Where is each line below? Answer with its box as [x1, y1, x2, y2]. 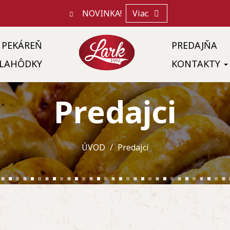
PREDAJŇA [171, 39, 217, 51]
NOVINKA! [82, 8, 122, 19]
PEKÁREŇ [2, 39, 43, 51]
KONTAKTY [171, 57, 223, 70]
